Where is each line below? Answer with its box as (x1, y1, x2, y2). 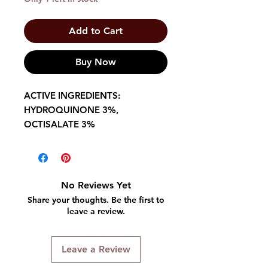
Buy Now (75, 56, 116, 68)
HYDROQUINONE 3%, (24, 103, 118, 115)
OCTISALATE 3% (24, 118, 95, 130)
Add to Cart (69, 25, 123, 36)
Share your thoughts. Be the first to (27, 194, 165, 205)
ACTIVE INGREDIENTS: (24, 89, 120, 101)
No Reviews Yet (60, 179, 131, 191)
